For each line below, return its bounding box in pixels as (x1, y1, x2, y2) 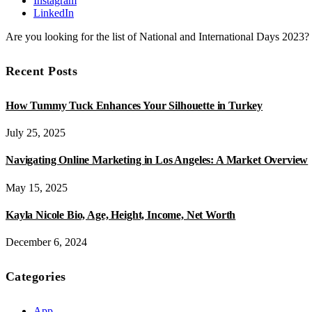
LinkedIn (33, 6, 74, 19)
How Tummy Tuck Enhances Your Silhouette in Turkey (6, 99, 263, 111)
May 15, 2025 (6, 181, 68, 194)
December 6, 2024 (6, 236, 87, 249)
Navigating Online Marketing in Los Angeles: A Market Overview (6, 154, 309, 166)
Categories (6, 270, 66, 284)
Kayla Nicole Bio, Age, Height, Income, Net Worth (6, 208, 236, 221)
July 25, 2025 (6, 127, 65, 139)
